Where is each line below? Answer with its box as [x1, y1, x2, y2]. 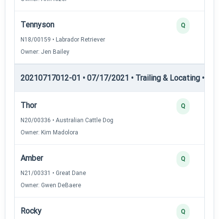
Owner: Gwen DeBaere [21, 181, 81, 189]
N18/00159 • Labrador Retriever [21, 36, 105, 43]
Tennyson [21, 20, 54, 29]
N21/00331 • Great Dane [21, 169, 86, 176]
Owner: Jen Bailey [21, 48, 69, 55]
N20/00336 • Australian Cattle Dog [21, 116, 113, 124]
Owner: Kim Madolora [21, 129, 78, 136]
